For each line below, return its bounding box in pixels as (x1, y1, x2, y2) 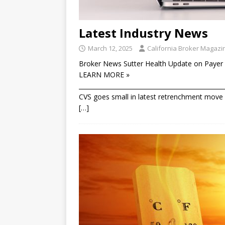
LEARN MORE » (79, 70, 130, 80)
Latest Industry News (79, 25, 208, 42)
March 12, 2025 (88, 44, 133, 53)
